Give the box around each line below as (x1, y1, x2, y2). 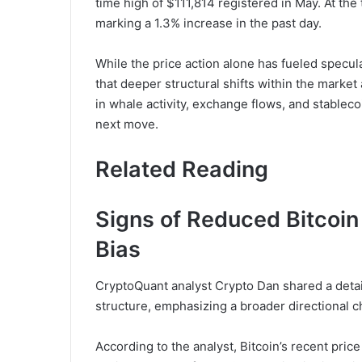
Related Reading (95, 156, 268, 183)
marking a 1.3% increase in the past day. (95, 15, 322, 31)
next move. (95, 116, 158, 132)
